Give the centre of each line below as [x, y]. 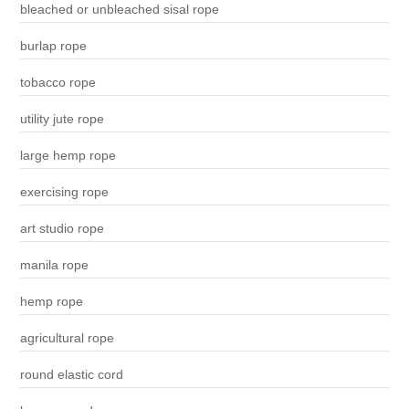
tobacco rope [58, 83]
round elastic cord [71, 375]
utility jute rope [62, 119]
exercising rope [64, 192]
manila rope [54, 265]
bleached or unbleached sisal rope [119, 10]
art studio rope [62, 229]
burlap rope [53, 46]
